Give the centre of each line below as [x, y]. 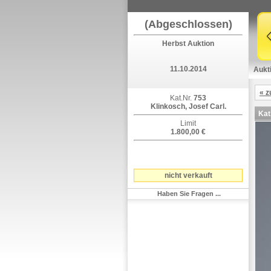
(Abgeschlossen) [188, 24]
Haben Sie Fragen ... [189, 194]
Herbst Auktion [188, 44]
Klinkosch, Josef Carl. [188, 106]
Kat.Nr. [181, 98]
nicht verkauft [188, 175]
